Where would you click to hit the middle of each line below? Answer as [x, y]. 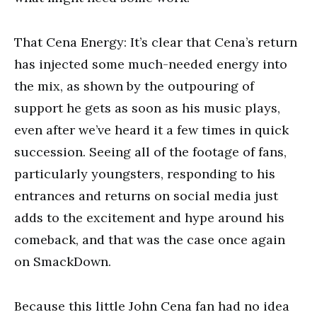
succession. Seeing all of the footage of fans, [150, 152]
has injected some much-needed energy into [151, 64]
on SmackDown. [63, 261]
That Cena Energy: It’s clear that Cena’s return [156, 42]
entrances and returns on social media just [146, 196]
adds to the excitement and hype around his [149, 218]
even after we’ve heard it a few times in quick [151, 130]
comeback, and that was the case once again [150, 240]
